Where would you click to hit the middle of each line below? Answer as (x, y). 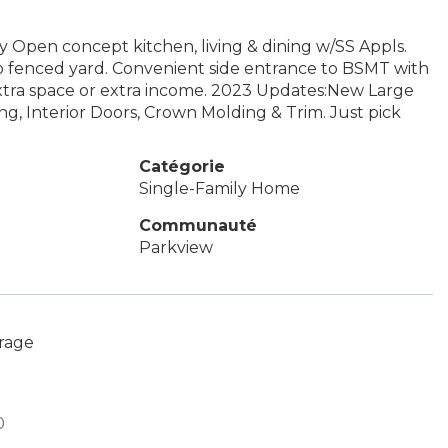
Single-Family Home (219, 188)
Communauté (197, 225)
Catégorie (181, 166)
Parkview (175, 247)
